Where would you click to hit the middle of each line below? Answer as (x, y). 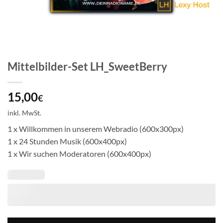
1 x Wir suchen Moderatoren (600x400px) (79, 153)
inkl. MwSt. (24, 112)
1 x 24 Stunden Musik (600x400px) (67, 141)
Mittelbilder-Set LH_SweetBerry (87, 67)
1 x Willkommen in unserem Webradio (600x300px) (96, 128)
